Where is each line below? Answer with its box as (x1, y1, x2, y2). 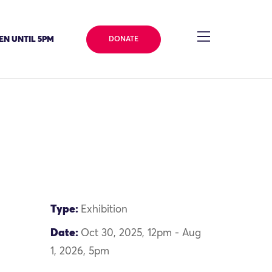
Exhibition (81, 205, 128, 215)
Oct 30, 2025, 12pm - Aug (81, 228, 202, 239)
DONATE (108, 35, 138, 43)
